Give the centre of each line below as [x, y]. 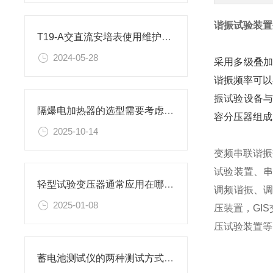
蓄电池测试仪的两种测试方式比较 [169, 258]
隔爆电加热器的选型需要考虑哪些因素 [169, 111]
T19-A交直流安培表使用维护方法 [166, 37]
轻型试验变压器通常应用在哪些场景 [169, 185]
